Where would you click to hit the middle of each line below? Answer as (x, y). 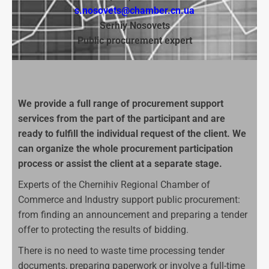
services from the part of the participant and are (122, 119)
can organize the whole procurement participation (125, 149)
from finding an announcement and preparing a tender (133, 215)
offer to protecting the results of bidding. (103, 230)
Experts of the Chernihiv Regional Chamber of (114, 185)
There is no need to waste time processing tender (121, 251)
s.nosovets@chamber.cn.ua (134, 11)
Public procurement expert (134, 41)
